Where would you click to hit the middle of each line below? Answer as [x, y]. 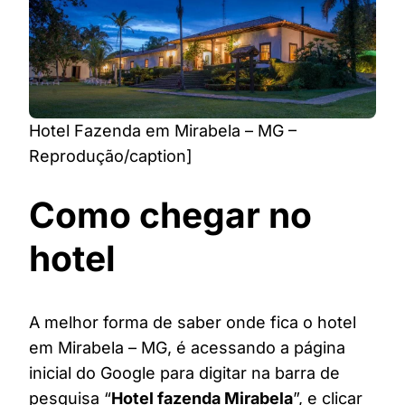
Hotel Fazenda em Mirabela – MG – [163, 131]
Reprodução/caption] [111, 156]
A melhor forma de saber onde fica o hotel [193, 322]
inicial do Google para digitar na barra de [184, 372]
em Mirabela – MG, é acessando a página [187, 347]
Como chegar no [170, 215]
